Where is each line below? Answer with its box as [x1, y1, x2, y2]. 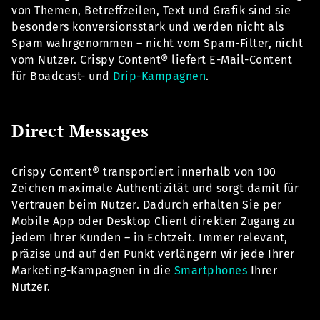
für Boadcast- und [11, 69, 113, 84]
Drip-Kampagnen [113, 69, 206, 84]
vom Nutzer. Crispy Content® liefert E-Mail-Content [11, 53, 292, 67]
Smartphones [174, 264, 247, 278]
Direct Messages [11, 119, 149, 143]
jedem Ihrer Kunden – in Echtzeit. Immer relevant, [11, 231, 288, 245]
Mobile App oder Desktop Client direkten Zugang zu [11, 214, 295, 229]
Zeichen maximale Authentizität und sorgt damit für [11, 181, 299, 196]
